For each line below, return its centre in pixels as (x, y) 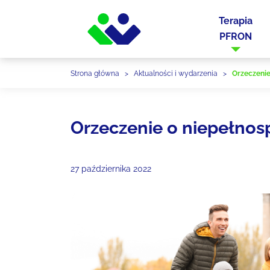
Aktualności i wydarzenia (176, 74)
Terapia (236, 21)
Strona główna (95, 74)
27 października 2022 (111, 169)
